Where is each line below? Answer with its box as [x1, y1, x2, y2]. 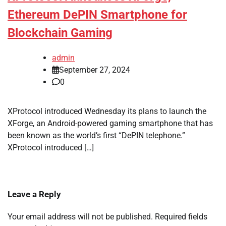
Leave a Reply [8, 189, 61, 200]
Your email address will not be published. [8, 212, 153, 222]
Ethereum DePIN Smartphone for [8, 8, 187, 22]
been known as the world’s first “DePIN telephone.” [8, 131, 185, 141]
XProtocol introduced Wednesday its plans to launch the [8, 106, 206, 117]
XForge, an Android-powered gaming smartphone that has [8, 119, 213, 129]
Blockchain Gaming [8, 26, 112, 40]
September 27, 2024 [59, 65, 130, 75]
